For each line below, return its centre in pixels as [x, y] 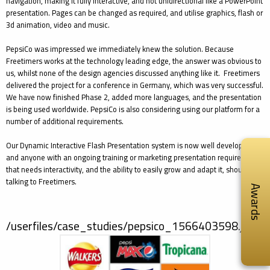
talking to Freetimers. [41, 181]
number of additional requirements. [65, 121]
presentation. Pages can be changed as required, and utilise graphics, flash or [134, 13]
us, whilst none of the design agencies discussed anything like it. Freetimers [133, 73]
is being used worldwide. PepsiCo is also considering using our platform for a [133, 109]
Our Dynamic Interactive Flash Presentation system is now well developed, [130, 145]
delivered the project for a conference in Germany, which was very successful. [135, 85]
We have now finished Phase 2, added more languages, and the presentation [134, 97]
